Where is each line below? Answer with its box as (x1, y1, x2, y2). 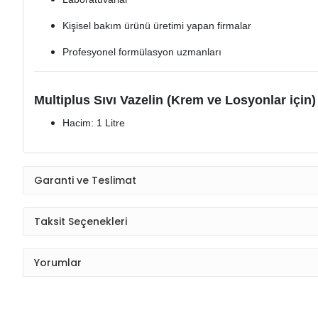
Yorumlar (34, 255, 82, 270)
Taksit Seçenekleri (34, 214, 127, 229)
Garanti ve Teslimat (34, 172, 136, 187)
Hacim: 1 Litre (62, 117, 125, 129)
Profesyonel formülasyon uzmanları (62, 46, 221, 58)
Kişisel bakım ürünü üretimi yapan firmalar (62, 20, 251, 32)
